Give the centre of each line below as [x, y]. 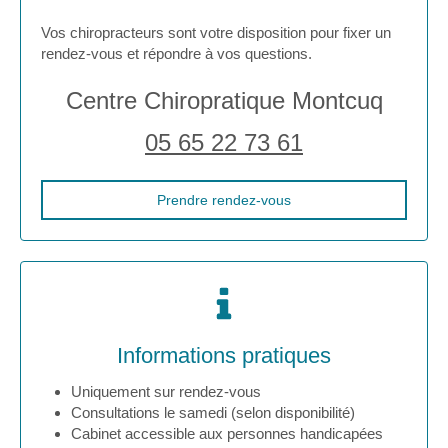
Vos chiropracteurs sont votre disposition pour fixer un [216, 33]
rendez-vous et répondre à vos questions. [176, 54]
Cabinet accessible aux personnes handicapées [227, 434]
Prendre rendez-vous [224, 200]
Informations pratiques [224, 356]
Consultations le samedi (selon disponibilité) [213, 413]
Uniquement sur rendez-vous [166, 392]
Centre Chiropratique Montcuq [224, 101]
